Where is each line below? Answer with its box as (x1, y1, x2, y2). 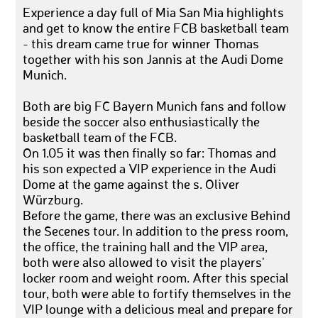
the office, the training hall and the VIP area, (23, 241, 268, 255)
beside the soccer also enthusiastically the (23, 116, 261, 130)
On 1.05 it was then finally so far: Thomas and (23, 148, 277, 161)
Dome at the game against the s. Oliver (23, 179, 241, 192)
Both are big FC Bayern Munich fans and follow (23, 101, 287, 114)
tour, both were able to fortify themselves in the (23, 288, 292, 302)
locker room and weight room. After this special (23, 273, 290, 286)
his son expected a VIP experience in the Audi (23, 163, 277, 177)
